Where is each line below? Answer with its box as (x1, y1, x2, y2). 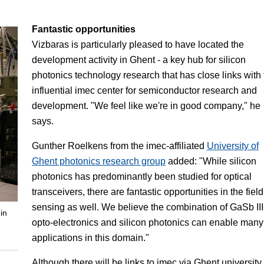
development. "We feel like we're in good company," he (32, 101, 260, 111)
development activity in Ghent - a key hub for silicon (32, 55, 246, 65)
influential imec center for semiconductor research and (32, 85, 257, 95)
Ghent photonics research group (32, 156, 166, 166)
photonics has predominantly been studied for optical (32, 171, 252, 181)
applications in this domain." (32, 233, 149, 243)
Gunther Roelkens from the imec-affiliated (32, 141, 207, 151)
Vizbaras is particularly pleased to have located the (32, 39, 244, 49)
